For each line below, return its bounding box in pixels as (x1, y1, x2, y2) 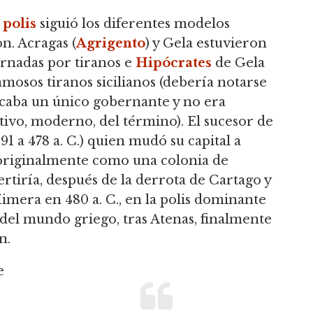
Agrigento (76, 35, 145, 51)
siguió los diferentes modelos (36, 15, 230, 31)
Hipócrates (136, 54, 212, 71)
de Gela (212, 54, 265, 71)
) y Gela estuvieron (145, 35, 267, 51)
